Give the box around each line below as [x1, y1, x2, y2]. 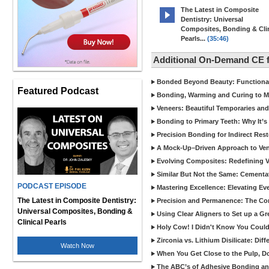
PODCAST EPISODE [17, 182, 86, 190]
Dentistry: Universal [181, 16, 243, 23]
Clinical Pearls [17, 218, 67, 226]
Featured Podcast [17, 85, 98, 96]
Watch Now [61, 242, 94, 249]
